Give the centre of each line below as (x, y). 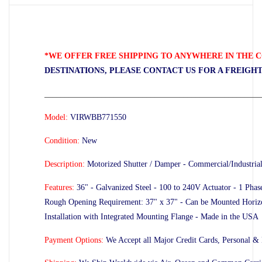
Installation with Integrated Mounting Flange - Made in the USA (151, 217)
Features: (59, 188)
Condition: (62, 141)
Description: (65, 164)
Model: (56, 118)
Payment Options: (75, 240)
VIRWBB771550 (98, 118)
